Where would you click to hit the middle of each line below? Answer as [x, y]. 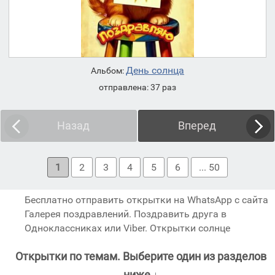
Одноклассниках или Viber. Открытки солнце [127, 228]
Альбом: [108, 71]
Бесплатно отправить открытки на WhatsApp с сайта [146, 200]
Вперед [197, 126]
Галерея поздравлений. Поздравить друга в [126, 214]
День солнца [155, 71]
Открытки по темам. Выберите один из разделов [141, 257]
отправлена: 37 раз [137, 87]
